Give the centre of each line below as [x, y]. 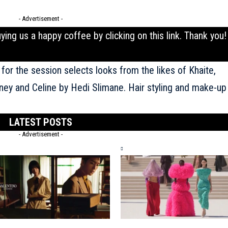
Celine [44, 87]
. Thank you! [203, 35]
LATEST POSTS [40, 122]
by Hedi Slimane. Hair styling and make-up [141, 87]
